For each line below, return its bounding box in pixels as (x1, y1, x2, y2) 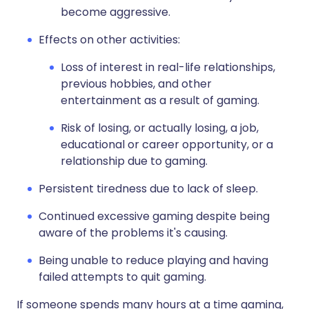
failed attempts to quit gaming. (39, 269, 206, 286)
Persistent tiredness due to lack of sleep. (39, 181, 258, 197)
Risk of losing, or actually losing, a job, (61, 120, 259, 137)
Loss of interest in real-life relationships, (61, 59, 275, 76)
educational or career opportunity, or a (61, 137, 273, 153)
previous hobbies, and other (61, 76, 212, 92)
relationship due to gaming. (61, 153, 208, 170)
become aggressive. (61, 4, 170, 21)
